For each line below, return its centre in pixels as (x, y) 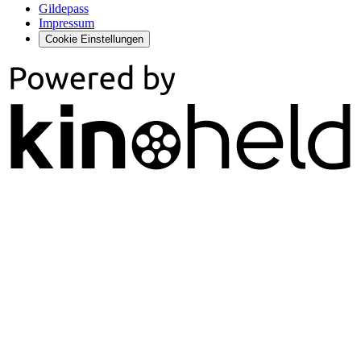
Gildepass (64, 9)
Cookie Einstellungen (94, 39)
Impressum (66, 23)
